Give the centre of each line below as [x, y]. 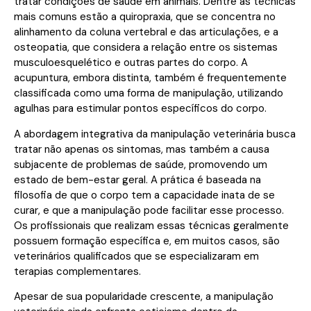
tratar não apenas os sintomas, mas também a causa [142, 149]
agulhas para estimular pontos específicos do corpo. [140, 109]
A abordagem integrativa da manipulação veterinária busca [155, 134]
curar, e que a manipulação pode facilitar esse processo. [149, 210]
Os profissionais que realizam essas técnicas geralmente [151, 225]
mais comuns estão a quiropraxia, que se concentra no [145, 17]
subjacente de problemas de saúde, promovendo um [141, 164]
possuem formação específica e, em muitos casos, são [147, 241]
